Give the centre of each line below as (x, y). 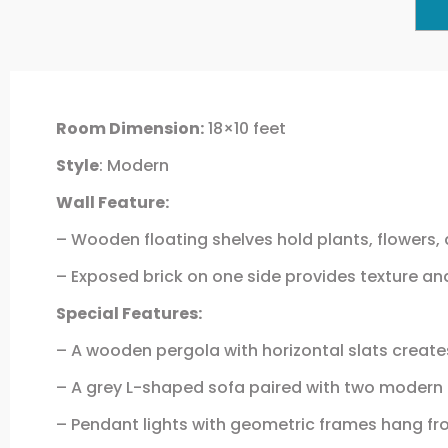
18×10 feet (244, 129)
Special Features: (130, 314)
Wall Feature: (113, 203)
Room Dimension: (129, 129)
